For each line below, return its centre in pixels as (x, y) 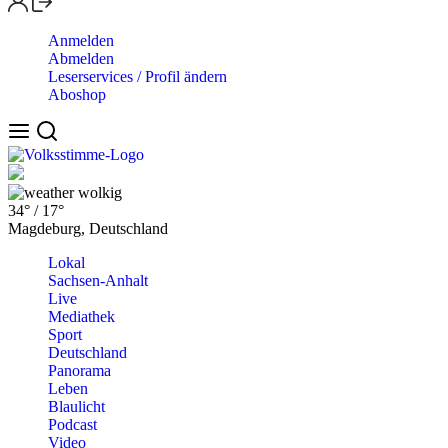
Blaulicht (76, 406)
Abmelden (81, 58)
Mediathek (81, 316)
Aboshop (77, 94)
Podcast (72, 424)
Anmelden (81, 40)
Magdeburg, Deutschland (88, 228)
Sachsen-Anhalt (98, 280)
